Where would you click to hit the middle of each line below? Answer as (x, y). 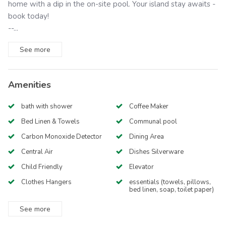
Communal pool (153, 122)
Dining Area (146, 137)
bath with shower (47, 107)
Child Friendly (42, 167)
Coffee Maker (149, 107)
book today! (29, 16)
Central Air (37, 152)
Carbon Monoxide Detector (62, 137)
